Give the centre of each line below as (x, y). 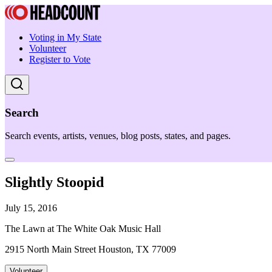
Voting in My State (65, 37)
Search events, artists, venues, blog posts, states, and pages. (118, 136)
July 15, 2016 (31, 208)
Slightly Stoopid (54, 182)
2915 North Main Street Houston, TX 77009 (90, 250)
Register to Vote (60, 59)
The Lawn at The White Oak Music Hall (83, 229)
